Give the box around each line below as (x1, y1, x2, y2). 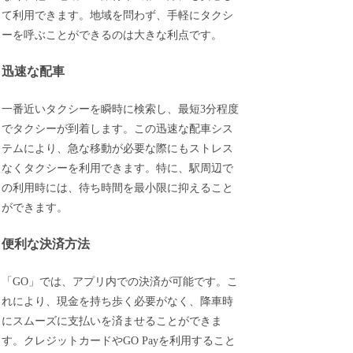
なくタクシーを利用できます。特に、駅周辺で (2, 162, 234, 174)
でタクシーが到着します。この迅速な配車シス (2, 122, 234, 135)
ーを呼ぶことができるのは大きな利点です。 (2, 28, 223, 41)
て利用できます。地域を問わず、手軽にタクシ (2, 9, 234, 21)
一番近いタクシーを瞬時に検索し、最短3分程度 (2, 102, 240, 115)
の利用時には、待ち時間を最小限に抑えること (2, 181, 234, 194)
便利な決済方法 (2, 236, 91, 252)
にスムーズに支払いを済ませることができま (2, 315, 223, 327)
